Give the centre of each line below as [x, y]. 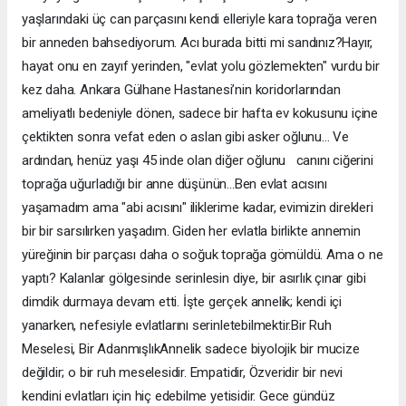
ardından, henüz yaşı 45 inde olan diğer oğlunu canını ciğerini [198, 161]
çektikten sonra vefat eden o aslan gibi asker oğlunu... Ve [185, 137]
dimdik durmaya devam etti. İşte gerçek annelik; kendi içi [182, 302]
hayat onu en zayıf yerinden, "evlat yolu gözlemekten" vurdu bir [201, 67]
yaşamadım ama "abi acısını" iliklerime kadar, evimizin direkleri [198, 208]
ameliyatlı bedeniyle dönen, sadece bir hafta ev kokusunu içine [200, 114]
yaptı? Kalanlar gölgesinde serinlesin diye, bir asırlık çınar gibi [194, 279]
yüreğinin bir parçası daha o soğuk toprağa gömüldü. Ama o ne [203, 255]
